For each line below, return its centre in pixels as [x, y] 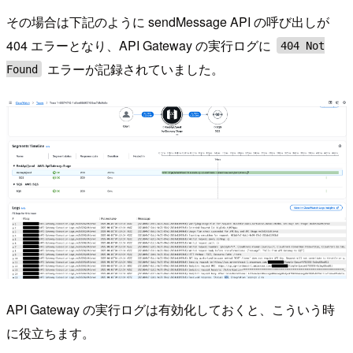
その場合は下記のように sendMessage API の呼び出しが [168, 21]
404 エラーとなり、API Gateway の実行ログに [140, 45]
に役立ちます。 [50, 333]
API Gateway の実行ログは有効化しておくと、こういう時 [171, 309]
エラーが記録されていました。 [134, 69]
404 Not [303, 45]
